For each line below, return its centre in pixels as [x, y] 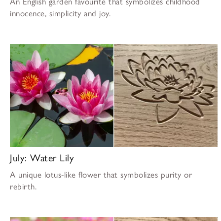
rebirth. [23, 187]
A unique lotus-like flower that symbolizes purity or [101, 175]
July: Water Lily [42, 158]
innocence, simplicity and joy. [60, 13]
